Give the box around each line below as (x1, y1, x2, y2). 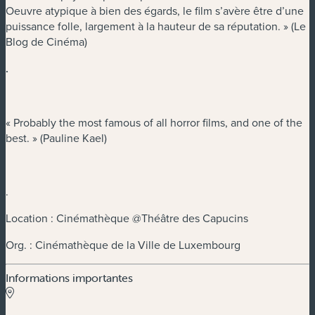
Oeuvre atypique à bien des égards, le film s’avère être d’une (6, 3, 304, 19)
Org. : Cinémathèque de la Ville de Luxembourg (6, 237, 240, 253)
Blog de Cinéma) (6, 34, 87, 50)
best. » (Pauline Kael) (6, 130, 107, 146)
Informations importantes (6, 271, 133, 285)
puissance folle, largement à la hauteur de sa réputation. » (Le (6, 18, 306, 34)
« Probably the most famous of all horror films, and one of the (6, 115, 302, 131)
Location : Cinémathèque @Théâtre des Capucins (6, 210, 248, 226)
